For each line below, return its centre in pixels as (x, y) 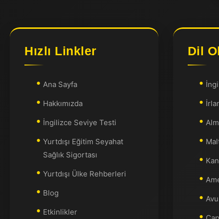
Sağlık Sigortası (70, 155)
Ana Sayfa (60, 84)
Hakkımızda (63, 103)
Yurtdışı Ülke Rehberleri (84, 174)
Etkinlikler (60, 212)
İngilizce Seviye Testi (79, 122)
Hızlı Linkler (61, 51)
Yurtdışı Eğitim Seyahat (83, 142)
